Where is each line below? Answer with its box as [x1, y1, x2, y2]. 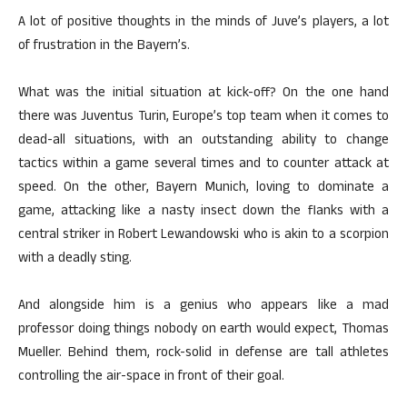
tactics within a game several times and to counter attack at [18, 154, 389, 176]
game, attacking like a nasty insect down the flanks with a [18, 201, 389, 223]
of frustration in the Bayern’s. [18, 35, 190, 58]
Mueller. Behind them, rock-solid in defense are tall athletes [18, 342, 389, 365]
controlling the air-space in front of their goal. [18, 366, 284, 389]
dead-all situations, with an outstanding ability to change [18, 130, 389, 153]
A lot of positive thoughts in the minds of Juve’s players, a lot [18, 12, 389, 35]
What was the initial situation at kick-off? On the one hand [18, 83, 389, 105]
